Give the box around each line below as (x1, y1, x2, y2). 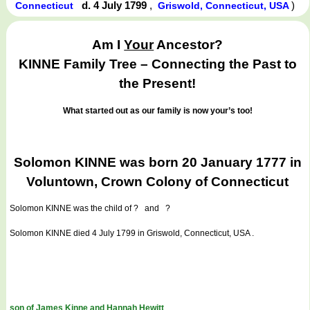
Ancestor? (154, 37, 224, 53)
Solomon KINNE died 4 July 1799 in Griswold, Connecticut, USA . (10, 228, 254, 239)
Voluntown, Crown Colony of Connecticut (26, 174, 289, 189)
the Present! (119, 76, 197, 91)
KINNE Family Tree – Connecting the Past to (18, 57, 297, 72)
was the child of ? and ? (71, 203, 170, 214)
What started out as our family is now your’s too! (62, 105, 253, 116)
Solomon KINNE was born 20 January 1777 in (13, 154, 302, 170)
